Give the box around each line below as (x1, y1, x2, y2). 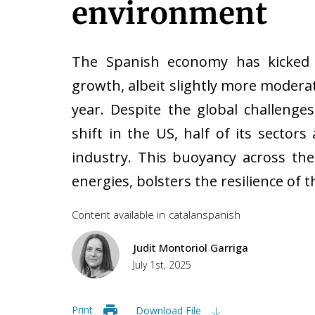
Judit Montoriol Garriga (134, 240, 248, 255)
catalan (169, 207, 202, 221)
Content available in (72, 207, 165, 221)
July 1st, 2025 (133, 258, 191, 271)
